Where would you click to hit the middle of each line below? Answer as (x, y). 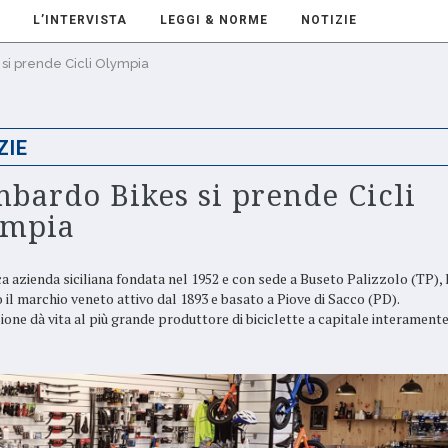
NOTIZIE (329, 20)
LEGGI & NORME (214, 20)
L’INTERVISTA (80, 20)
